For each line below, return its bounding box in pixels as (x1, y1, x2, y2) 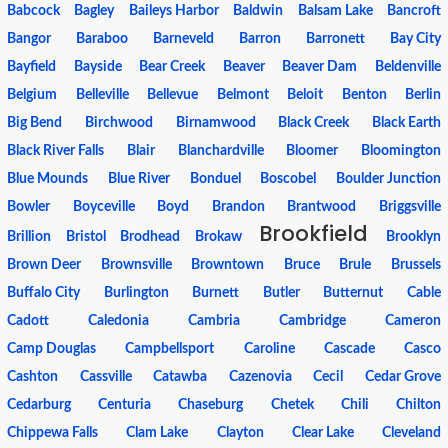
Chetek (270, 398, 314, 412)
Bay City (390, 32, 441, 46)
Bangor (7, 32, 51, 46)
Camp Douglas (7, 342, 96, 356)
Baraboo (76, 32, 128, 46)
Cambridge (279, 314, 346, 328)
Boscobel (260, 172, 317, 186)
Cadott (7, 314, 49, 328)
